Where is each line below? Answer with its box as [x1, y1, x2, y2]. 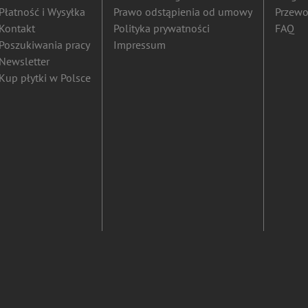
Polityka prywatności [113, 21, 210, 35]
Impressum [113, 38, 166, 52]
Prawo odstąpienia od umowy [113, 5, 252, 19]
